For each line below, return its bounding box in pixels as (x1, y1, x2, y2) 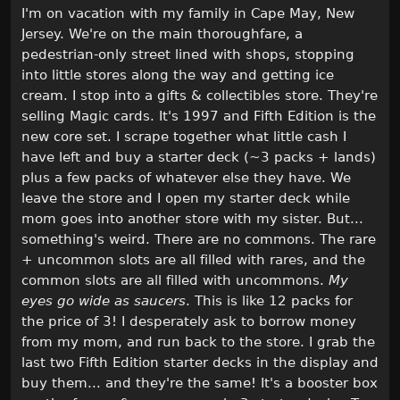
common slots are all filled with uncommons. (21, 272, 329, 289)
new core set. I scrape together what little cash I (21, 129, 346, 146)
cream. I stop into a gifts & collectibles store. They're (21, 87, 378, 104)
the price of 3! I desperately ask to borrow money (21, 313, 356, 330)
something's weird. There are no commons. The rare (21, 231, 376, 248)
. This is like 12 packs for (186, 293, 353, 310)
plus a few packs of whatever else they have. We (21, 170, 351, 187)
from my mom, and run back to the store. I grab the (21, 334, 375, 351)
